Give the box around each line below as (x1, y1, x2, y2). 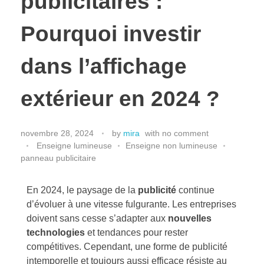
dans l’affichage (21, 54, 187, 78)
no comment (162, 128, 209, 138)
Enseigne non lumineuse (126, 140, 217, 150)
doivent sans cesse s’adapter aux (27, 213, 168, 223)
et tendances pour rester (85, 227, 188, 237)
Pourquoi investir (21, 21, 201, 46)
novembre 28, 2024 (21, 128, 94, 138)
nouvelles (168, 213, 212, 223)
